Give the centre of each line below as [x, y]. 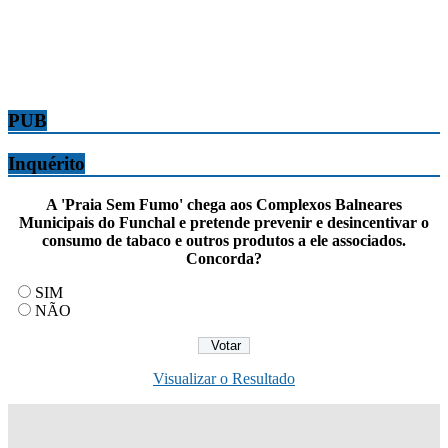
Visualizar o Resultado [224, 378]
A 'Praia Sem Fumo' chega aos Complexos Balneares [224, 204]
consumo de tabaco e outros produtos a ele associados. [224, 240]
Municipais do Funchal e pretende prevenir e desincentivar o [224, 222]
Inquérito [46, 164]
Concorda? [224, 258]
